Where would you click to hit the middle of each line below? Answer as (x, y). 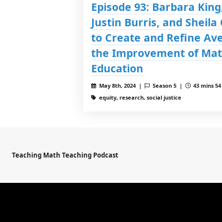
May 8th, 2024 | (121, 85)
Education (117, 68)
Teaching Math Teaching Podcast (65, 155)
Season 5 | (168, 85)
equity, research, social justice (139, 97)
